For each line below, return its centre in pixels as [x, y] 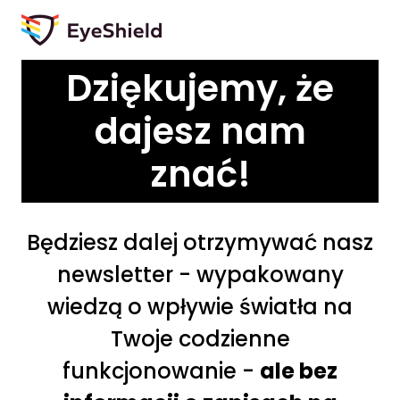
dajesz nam [200, 131]
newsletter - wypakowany [200, 275]
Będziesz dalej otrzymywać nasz [200, 242]
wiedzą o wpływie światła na [200, 307]
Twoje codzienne [200, 339]
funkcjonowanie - [161, 371]
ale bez [299, 371]
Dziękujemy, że [200, 88]
